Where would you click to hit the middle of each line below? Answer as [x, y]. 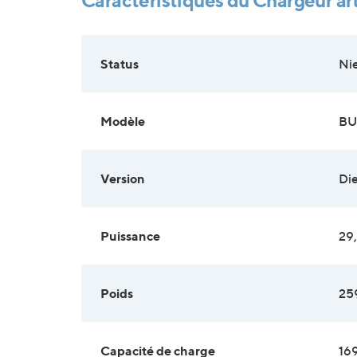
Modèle [123, 121]
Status [120, 63]
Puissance [130, 235]
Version [123, 178]
